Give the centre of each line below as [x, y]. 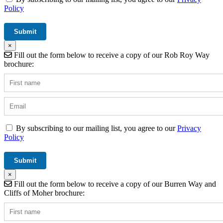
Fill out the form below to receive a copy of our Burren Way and [114, 184]
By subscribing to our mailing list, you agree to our [97, 128]
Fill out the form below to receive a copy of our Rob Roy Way [111, 55]
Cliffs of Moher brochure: [44, 193]
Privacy [189, 128]
